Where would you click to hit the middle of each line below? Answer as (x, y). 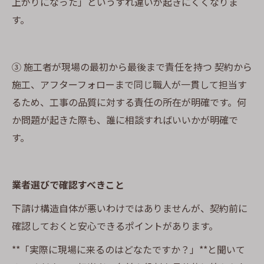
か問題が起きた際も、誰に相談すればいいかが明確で (125, 120)
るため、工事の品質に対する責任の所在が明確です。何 (129, 102)
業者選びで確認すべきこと (68, 184)
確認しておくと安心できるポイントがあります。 (115, 226)
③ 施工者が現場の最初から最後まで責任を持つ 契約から (132, 67)
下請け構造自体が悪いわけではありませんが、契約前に (130, 208)
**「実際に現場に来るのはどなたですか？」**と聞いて (128, 249)
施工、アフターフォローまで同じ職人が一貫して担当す (129, 84)
